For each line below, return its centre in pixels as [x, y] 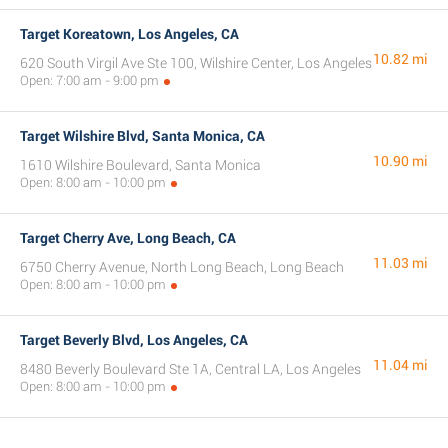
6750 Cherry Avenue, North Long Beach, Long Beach [182, 267]
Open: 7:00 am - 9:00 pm [89, 80]
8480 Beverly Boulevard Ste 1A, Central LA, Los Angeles [190, 369]
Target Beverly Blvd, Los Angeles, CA [134, 340]
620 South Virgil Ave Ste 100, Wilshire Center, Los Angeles [196, 63]
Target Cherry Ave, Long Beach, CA [128, 238]
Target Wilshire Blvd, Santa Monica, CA [142, 136]
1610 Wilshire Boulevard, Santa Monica [140, 165]
